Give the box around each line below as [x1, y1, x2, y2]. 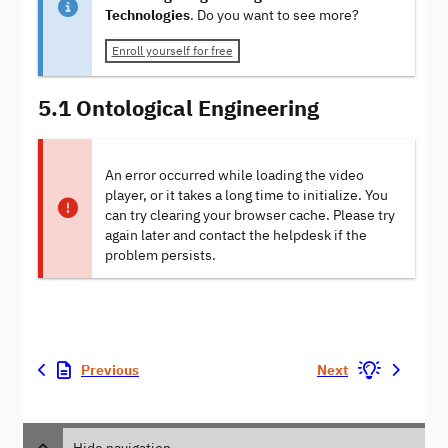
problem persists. [104, 246, 216, 264]
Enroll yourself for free [111, 43, 233, 59]
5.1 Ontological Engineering [38, 92, 319, 122]
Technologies [104, 6, 190, 25]
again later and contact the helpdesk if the [104, 226, 367, 244]
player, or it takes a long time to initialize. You [104, 186, 388, 204]
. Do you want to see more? [189, 6, 359, 25]
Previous [81, 361, 139, 379]
